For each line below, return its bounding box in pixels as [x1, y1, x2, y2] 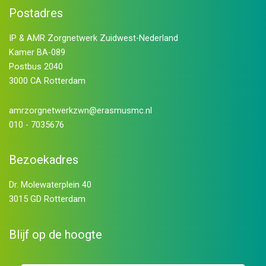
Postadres [8, 5, 63, 20]
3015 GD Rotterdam [8, 194, 85, 205]
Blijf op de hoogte [8, 227, 102, 242]
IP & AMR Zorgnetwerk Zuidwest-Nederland [8, 32, 178, 43]
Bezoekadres [8, 153, 78, 167]
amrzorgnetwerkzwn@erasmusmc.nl [8, 104, 152, 116]
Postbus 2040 [8, 61, 63, 72]
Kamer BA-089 [8, 46, 65, 58]
